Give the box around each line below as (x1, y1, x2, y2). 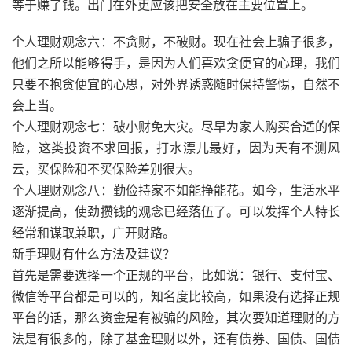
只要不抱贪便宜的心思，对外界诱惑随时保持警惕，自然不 (12, 77, 340, 91)
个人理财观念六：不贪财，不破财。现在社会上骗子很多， (12, 35, 340, 49)
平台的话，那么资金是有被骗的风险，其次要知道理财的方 (12, 310, 340, 324)
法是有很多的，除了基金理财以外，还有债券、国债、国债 (12, 332, 340, 346)
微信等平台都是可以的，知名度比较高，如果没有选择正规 (12, 289, 340, 303)
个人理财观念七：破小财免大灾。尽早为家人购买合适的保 (12, 119, 340, 134)
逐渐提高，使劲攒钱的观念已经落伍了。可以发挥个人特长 (12, 204, 340, 218)
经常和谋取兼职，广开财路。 (12, 225, 175, 240)
